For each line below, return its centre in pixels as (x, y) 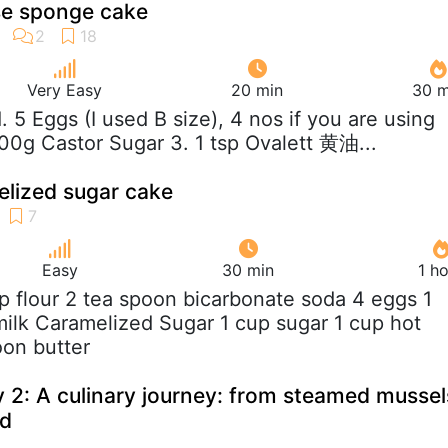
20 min (257, 89)
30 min (248, 269)
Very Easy (64, 89)
